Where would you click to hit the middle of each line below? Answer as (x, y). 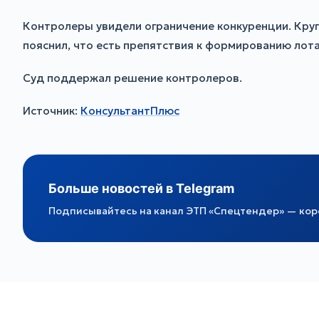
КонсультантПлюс (130, 110)
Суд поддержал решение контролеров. (132, 78)
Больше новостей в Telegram (141, 188)
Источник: (52, 110)
